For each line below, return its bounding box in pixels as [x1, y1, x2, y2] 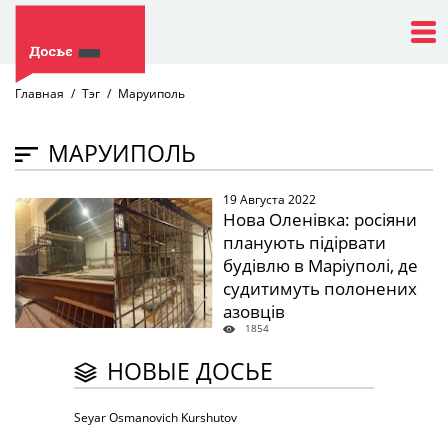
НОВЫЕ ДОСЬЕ [107, 355, 273, 387]
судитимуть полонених [222, 277, 417, 300]
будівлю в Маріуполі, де [222, 254, 418, 277]
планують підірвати [222, 231, 386, 254]
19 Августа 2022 [222, 191, 316, 208]
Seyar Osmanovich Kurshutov [74, 409, 237, 426]
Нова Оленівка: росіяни [222, 208, 417, 231]
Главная [15, 85, 64, 102]
